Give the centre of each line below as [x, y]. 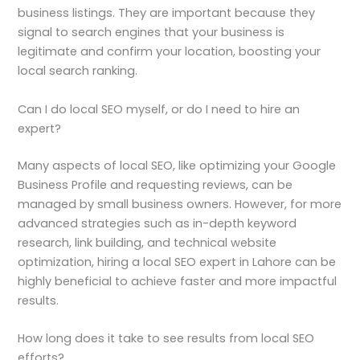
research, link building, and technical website [147, 242]
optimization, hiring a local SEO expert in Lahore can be [177, 262]
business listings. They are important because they [167, 13]
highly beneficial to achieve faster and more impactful [178, 281]
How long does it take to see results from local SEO [166, 338]
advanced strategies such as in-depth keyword [157, 223]
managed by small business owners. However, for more [180, 204]
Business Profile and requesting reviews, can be [155, 184]
